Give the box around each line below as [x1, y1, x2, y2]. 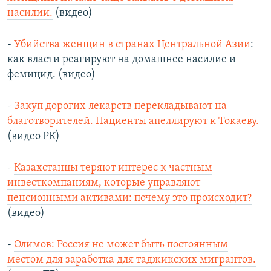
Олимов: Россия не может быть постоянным [14, 239, 228, 251]
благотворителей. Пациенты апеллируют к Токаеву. [7, 116, 259, 128]
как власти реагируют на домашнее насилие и [7, 54, 236, 66]
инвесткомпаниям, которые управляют [7, 177, 200, 189]
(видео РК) [7, 131, 60, 143]
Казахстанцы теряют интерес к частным [14, 162, 212, 174]
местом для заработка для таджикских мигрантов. [7, 254, 256, 266]
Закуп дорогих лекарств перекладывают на [14, 100, 227, 113]
